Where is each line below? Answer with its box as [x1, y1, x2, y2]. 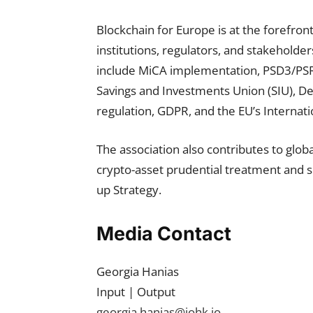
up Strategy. [96, 182, 161, 198]
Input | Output [96, 284, 175, 300]
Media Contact [96, 222, 231, 246]
